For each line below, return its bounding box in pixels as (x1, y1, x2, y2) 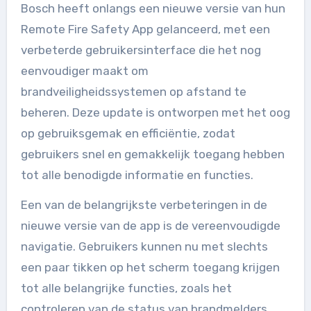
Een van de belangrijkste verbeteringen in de (20, 197, 267, 212)
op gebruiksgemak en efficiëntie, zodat (20, 126, 235, 140)
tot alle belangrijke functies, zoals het (20, 280, 232, 295)
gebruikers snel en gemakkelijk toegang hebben (20, 146, 285, 161)
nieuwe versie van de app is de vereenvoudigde (20, 218, 280, 233)
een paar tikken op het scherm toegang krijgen (20, 260, 280, 274)
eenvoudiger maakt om (20, 63, 149, 78)
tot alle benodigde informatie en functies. (20, 167, 253, 182)
